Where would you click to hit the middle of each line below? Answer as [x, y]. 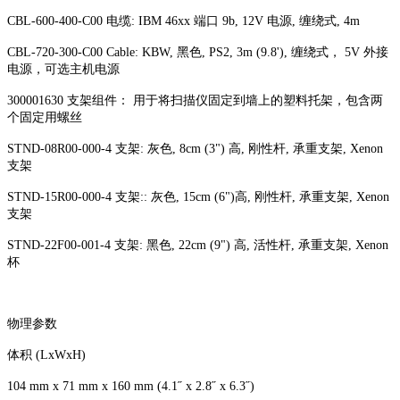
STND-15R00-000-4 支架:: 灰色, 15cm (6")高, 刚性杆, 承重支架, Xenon [198, 196]
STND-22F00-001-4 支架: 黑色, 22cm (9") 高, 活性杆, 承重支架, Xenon [198, 245]
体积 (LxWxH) [46, 354]
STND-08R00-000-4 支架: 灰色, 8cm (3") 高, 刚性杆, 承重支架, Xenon [195, 148]
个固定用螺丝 [45, 117]
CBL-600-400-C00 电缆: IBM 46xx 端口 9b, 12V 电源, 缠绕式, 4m [185, 21]
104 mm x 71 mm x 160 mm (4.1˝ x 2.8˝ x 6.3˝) [131, 386]
